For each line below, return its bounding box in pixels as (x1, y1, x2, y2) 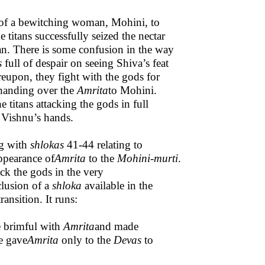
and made (95, 220, 138, 232)
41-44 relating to (64, 138, 143, 151)
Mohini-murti (117, 152, 178, 164)
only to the (59, 234, 114, 246)
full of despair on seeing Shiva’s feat (2, 57, 169, 69)
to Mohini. (108, 84, 157, 96)
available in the (82, 179, 153, 192)
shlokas (30, 138, 64, 151)
